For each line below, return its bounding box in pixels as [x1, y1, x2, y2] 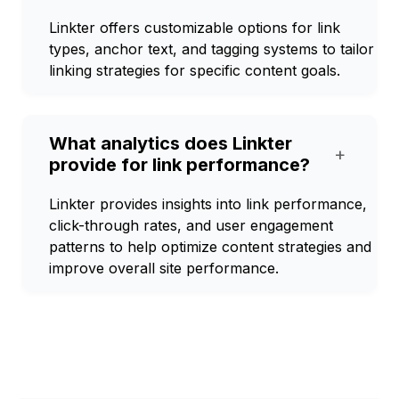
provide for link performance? [49, 154, 310, 175]
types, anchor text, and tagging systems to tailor [49, 40, 374, 58]
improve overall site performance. [49, 259, 279, 277]
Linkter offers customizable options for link [49, 19, 340, 37]
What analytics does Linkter [49, 133, 292, 154]
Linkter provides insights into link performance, [49, 195, 367, 213]
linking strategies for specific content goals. [49, 61, 340, 79]
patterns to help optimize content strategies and [49, 238, 371, 256]
